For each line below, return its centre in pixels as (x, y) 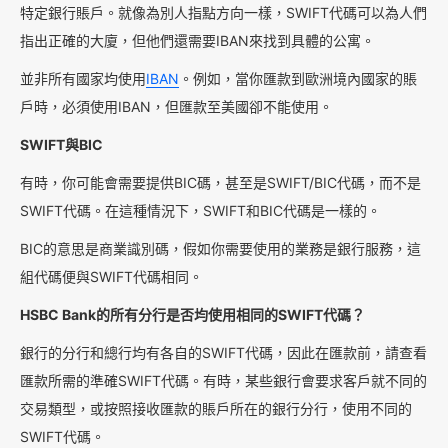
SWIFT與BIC (61, 145)
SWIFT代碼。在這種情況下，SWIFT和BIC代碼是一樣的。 (200, 211)
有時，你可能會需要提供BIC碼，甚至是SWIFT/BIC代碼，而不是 (220, 183)
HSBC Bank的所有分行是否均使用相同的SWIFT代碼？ (192, 315)
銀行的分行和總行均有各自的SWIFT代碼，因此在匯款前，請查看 (223, 353)
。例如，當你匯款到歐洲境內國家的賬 (298, 79)
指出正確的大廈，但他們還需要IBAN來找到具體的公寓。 (197, 41)
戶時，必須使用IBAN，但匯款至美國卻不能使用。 (176, 107)
